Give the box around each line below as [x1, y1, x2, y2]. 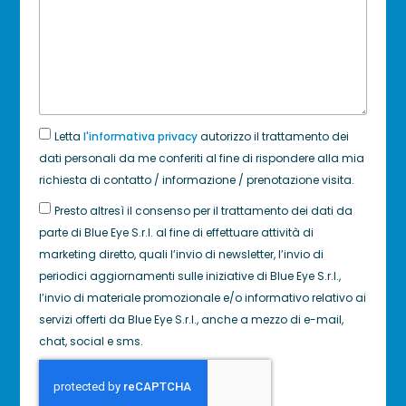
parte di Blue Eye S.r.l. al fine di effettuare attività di [38, 224, 314, 240]
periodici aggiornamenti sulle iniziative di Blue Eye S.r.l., [38, 267, 341, 284]
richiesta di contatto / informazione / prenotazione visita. [38, 171, 354, 188]
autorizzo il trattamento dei [197, 128, 349, 144]
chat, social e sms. [38, 333, 143, 349]
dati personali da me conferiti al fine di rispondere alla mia [38, 150, 364, 166]
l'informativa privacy [82, 128, 198, 144]
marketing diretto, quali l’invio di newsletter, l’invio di [38, 246, 324, 262]
